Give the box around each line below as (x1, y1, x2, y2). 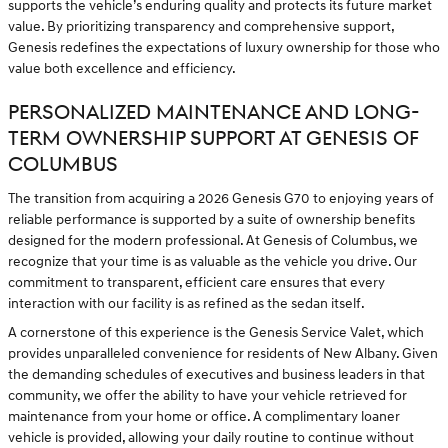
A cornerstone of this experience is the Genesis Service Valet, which (8, 324, 424, 342)
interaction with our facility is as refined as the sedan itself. (8, 295, 365, 313)
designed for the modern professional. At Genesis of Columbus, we (8, 232, 418, 250)
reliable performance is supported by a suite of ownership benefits (8, 211, 415, 229)
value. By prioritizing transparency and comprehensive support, (8, 17, 394, 35)
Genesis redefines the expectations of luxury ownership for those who (8, 38, 440, 56)
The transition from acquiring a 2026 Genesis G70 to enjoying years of (8, 190, 434, 208)
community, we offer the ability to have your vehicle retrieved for (8, 387, 407, 405)
